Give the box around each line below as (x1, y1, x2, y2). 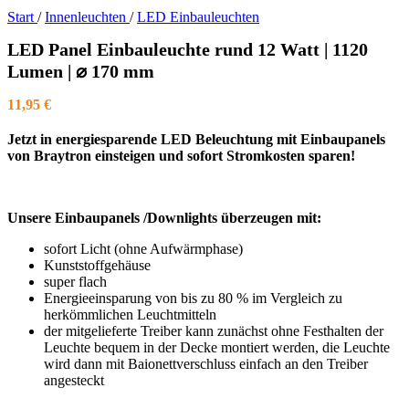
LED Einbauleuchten (137, 9, 259, 26)
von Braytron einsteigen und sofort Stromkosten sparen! (7, 147, 355, 163)
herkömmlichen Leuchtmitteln (44, 306, 216, 322)
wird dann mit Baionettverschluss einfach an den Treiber (44, 355, 368, 372)
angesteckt (44, 372, 104, 388)
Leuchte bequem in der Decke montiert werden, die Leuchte (44, 339, 390, 355)
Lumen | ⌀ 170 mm (7, 60, 154, 81)
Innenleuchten (45, 9, 130, 26)
